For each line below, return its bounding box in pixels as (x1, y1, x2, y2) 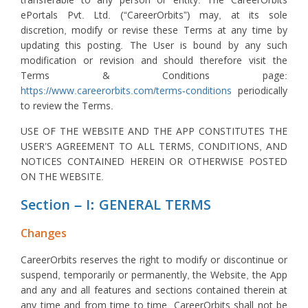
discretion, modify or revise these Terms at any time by (21, 25, 287, 36)
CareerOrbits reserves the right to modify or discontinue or (21, 254, 287, 265)
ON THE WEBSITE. (21, 171, 104, 182)
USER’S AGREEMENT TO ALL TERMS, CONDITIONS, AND (21, 141, 287, 152)
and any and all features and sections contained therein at (21, 285, 287, 296)
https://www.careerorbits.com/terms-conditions (21, 85, 232, 96)
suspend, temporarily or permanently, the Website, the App (21, 269, 287, 280)
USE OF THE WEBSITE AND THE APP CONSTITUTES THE (21, 126, 287, 137)
